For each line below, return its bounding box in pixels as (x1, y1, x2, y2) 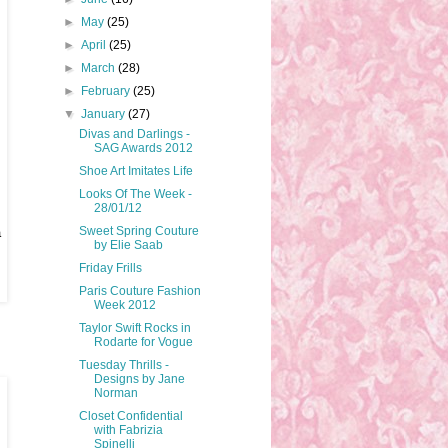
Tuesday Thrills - (78, 358, 169, 373)
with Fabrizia (93, 423, 163, 438)
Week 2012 (93, 298, 156, 313)
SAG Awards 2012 (93, 141, 193, 156)
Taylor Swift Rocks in (78, 321, 191, 336)
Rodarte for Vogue (93, 335, 193, 350)
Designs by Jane (93, 372, 185, 387)
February (81, 84, 134, 99)
